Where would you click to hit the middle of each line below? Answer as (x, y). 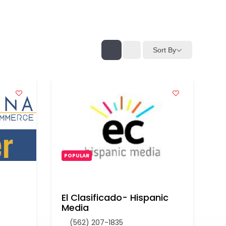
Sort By (164, 50)
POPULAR (77, 156)
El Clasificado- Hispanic (115, 197)
